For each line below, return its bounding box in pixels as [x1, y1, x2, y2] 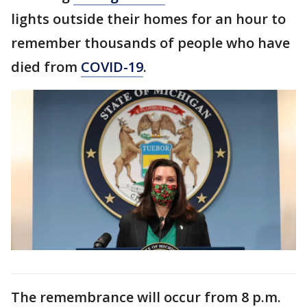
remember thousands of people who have [11, 34, 290, 52]
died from [11, 58, 81, 76]
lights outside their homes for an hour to [11, 10, 286, 28]
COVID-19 [81, 58, 143, 76]
